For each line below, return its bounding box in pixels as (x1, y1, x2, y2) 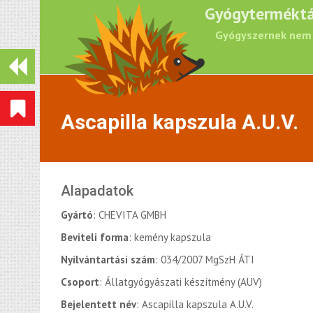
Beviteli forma (61, 231, 129, 244)
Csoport (61, 275, 99, 289)
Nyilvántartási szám (61, 253, 155, 266)
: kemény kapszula (129, 231, 211, 244)
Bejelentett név (61, 298, 136, 311)
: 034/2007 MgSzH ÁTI (155, 253, 254, 266)
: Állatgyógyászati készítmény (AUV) (99, 275, 262, 289)
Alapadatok (61, 182, 133, 199)
